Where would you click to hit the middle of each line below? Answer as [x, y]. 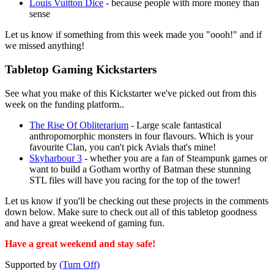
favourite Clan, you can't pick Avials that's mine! [123, 147]
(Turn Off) [80, 264]
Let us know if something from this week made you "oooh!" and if [133, 35]
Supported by [32, 264]
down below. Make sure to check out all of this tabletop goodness [131, 212]
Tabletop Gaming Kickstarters [81, 69]
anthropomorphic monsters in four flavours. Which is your [141, 136]
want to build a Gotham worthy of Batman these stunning [140, 169]
